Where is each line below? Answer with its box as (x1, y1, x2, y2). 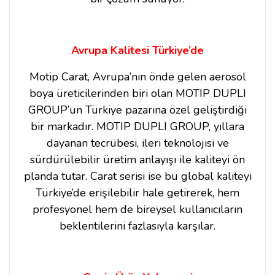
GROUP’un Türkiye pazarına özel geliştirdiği (28, 102, 247, 117)
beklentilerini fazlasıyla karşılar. (60, 218, 215, 233)
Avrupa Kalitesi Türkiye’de (71, 42, 204, 58)
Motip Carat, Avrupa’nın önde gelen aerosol (29, 69, 246, 84)
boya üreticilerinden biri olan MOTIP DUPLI (29, 85, 246, 101)
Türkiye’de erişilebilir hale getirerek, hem (36, 185, 239, 200)
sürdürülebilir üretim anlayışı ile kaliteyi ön (30, 152, 245, 167)
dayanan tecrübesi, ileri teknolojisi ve (46, 135, 229, 150)
